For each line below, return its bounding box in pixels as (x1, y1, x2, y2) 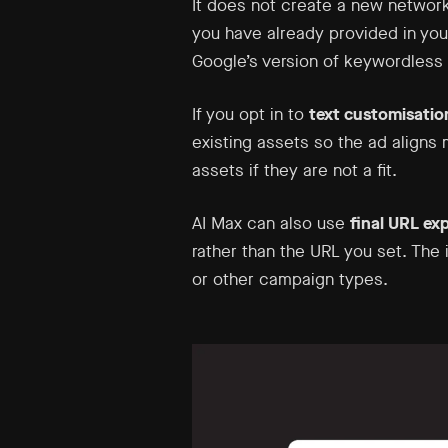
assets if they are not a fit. (192, 159, 397, 182)
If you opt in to (192, 103, 309, 126)
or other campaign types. (192, 268, 388, 291)
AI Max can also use (192, 212, 350, 235)
